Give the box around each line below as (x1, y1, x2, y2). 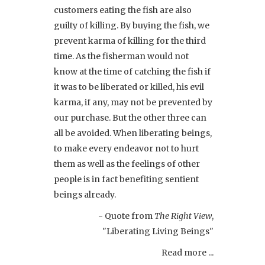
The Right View (154, 210, 212, 221)
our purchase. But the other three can (54, 112, 206, 123)
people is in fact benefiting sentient (54, 173, 199, 185)
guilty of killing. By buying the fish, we (54, 20, 209, 31)
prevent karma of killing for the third (54, 35, 206, 46)
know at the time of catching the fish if (54, 66, 211, 77)
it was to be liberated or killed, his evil (54, 81, 204, 92)
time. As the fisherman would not (54, 50, 189, 62)
